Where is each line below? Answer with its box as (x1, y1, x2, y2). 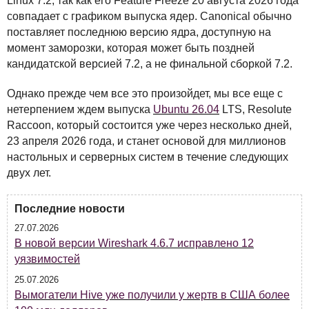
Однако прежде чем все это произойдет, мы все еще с (7, 87, 283, 99)
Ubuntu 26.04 (153, 103, 219, 115)
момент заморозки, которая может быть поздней (7, 41, 255, 54)
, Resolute (242, 103, 292, 115)
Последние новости (14, 202, 125, 215)
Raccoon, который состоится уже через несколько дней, (7, 119, 292, 131)
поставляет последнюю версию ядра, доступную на (7, 26, 271, 38)
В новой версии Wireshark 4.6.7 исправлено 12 (14, 237, 254, 249)
